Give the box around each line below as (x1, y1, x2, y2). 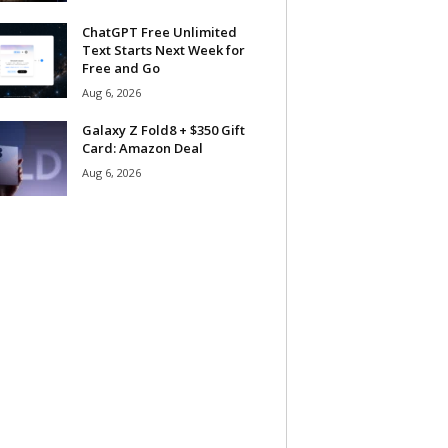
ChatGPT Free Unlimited (81, 22, 237, 41)
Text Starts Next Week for (81, 40, 245, 59)
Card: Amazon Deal (81, 138, 203, 157)
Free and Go (81, 58, 160, 77)
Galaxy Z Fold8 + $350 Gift (81, 120, 245, 139)
